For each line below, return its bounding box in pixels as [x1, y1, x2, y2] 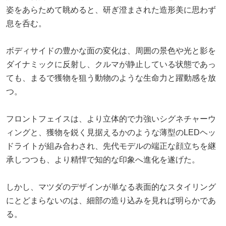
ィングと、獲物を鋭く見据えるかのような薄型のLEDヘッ [6, 128, 216, 137]
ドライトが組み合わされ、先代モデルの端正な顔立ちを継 [6, 141, 216, 150]
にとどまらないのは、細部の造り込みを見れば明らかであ [6, 196, 216, 205]
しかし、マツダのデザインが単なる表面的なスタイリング [6, 182, 216, 191]
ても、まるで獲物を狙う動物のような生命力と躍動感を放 [6, 73, 216, 82]
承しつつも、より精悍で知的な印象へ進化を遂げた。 [6, 155, 200, 164]
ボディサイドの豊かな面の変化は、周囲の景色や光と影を [6, 46, 216, 55]
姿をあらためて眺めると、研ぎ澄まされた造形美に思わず [6, 5, 216, 14]
